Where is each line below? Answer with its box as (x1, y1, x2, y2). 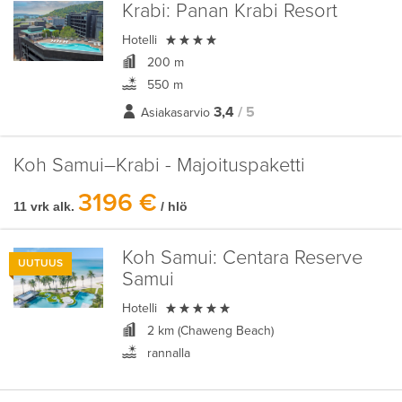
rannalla (143, 345, 190, 361)
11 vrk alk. (13, 199, 74, 214)
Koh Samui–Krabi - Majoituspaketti (13, 153, 305, 178)
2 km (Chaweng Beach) (143, 323, 274, 338)
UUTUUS (18, 257, 63, 270)
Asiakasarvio (140, 105, 210, 120)
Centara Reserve (216, 246, 363, 270)
